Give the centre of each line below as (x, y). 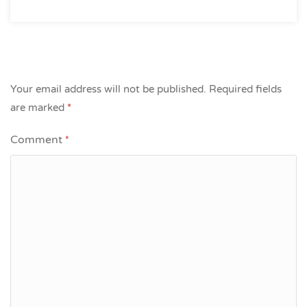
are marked (39, 107)
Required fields (245, 89)
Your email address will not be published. (108, 89)
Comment (38, 139)
